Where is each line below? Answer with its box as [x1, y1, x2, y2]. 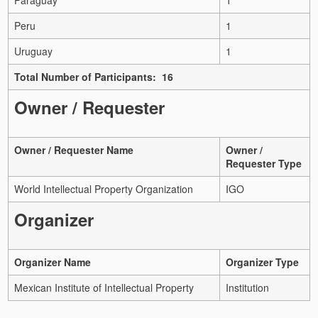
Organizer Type [226, 254, 299, 269]
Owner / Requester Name [14, 142, 133, 157]
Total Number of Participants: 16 [14, 69, 173, 84]
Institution [226, 280, 269, 295]
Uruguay [14, 43, 53, 58]
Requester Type [226, 155, 302, 170]
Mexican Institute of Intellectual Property [14, 280, 194, 295]
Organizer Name [14, 254, 91, 269]
